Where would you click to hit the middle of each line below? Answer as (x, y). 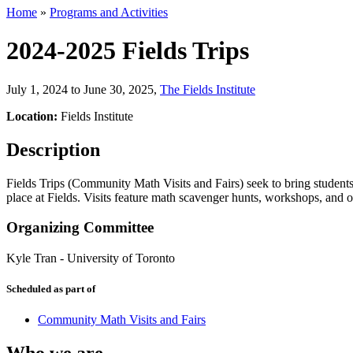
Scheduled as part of (51, 289)
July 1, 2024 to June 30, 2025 (80, 89)
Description (53, 149)
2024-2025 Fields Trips (128, 51)
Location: (33, 116)
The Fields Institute (208, 89)
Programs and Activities (109, 12)
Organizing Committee (80, 228)
